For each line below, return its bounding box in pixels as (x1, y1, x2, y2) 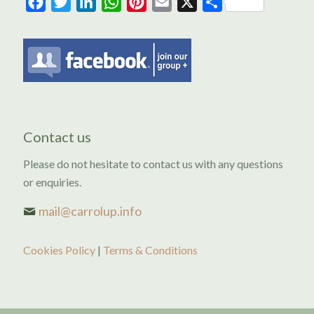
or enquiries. (23, 175, 81, 189)
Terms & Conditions (103, 243, 198, 257)
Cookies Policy (23, 243, 95, 257)
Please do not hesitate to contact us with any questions (23, 156, 283, 170)
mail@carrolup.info (39, 203, 142, 219)
